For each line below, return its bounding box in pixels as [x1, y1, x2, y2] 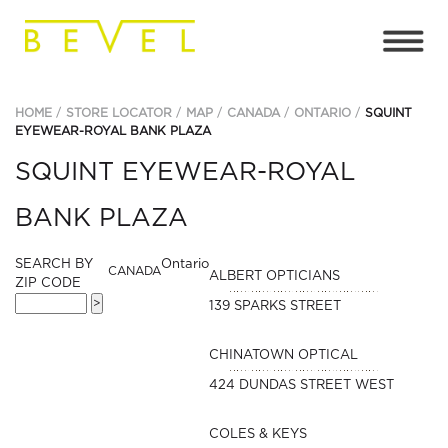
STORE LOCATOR [66, 107, 172, 119]
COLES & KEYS [208, 428, 307, 441]
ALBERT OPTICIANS [208, 270, 340, 283]
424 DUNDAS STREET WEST [208, 379, 394, 392]
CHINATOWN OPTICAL [208, 349, 358, 362]
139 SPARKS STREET [208, 300, 341, 313]
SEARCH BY [15, 258, 93, 271]
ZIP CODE [15, 277, 81, 290]
